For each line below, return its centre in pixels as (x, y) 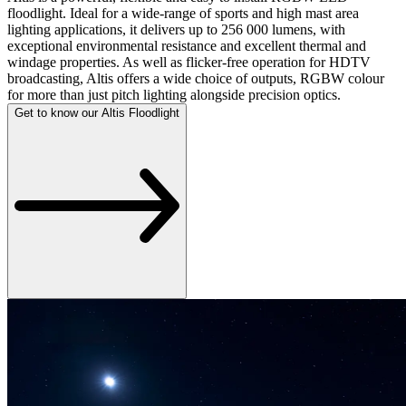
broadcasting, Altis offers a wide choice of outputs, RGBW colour (196, 78)
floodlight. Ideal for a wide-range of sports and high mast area (183, 13)
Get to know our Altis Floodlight (97, 112)
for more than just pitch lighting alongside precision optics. (174, 94)
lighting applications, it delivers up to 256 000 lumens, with (176, 29)
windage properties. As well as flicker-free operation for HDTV (189, 62)
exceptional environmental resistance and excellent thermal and (187, 45)
